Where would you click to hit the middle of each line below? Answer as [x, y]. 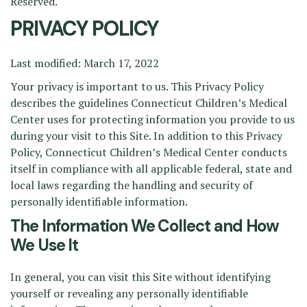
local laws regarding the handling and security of [132, 185]
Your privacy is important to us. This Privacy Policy [137, 86]
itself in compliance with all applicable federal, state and [151, 169]
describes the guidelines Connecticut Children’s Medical [149, 103]
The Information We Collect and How [145, 226]
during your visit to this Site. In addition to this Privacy [146, 136]
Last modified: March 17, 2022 [85, 63]
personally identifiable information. [99, 201]
